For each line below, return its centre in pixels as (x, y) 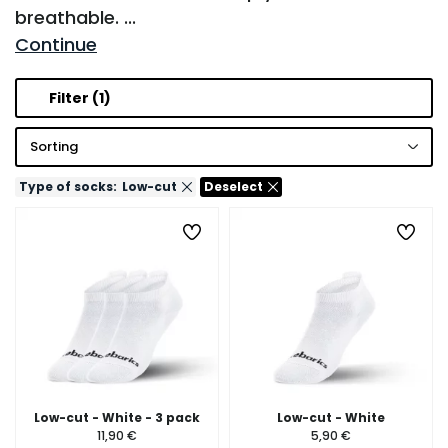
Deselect (233, 186)
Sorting (54, 146)
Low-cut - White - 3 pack (117, 417)
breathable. (69, 17)
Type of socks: (68, 186)
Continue (56, 44)
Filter (69, 98)
